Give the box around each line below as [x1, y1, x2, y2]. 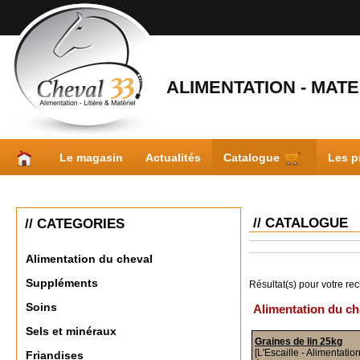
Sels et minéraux [26, 325, 117, 338]
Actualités [145, 150, 201, 164]
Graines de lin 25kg [255, 336, 342, 347]
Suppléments [26, 276, 98, 290]
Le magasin [59, 150, 123, 164]
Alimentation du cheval [26, 252, 153, 266]
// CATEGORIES [25, 216, 125, 231]
